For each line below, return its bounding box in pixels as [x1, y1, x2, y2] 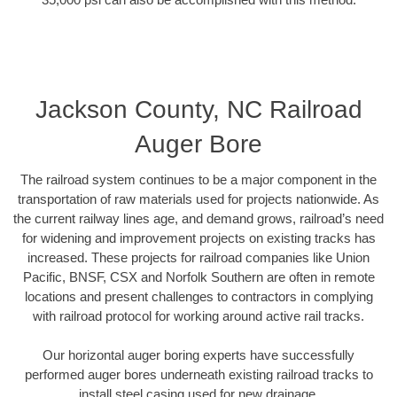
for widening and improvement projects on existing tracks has [21, 230, 376, 245]
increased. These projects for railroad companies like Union [27, 249, 370, 265]
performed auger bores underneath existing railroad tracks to [24, 367, 373, 383]
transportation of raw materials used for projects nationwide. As [18, 191, 379, 206]
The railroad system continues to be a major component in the [20, 171, 377, 187]
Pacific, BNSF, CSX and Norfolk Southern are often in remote [22, 269, 375, 284]
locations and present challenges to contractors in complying [24, 288, 373, 304]
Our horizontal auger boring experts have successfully [43, 347, 354, 363]
